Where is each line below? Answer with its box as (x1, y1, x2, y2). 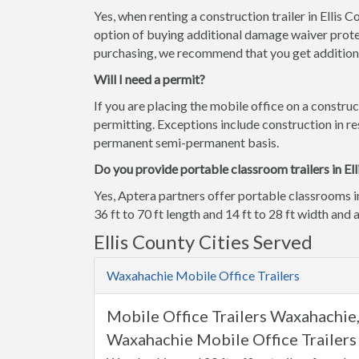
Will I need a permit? (94, 71, 205, 87)
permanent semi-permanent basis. (94, 135, 279, 150)
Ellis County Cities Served (94, 230, 313, 253)
